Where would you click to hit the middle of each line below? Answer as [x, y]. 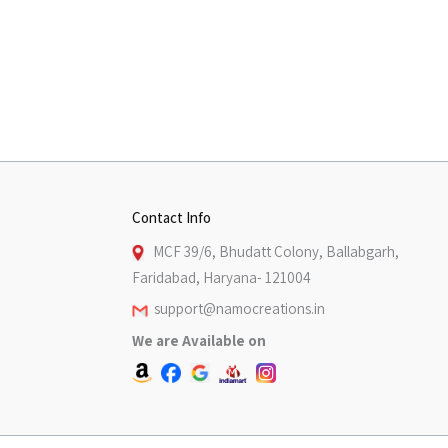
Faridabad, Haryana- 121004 [221, 277]
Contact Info [171, 217]
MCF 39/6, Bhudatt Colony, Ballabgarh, [273, 251]
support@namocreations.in [236, 309]
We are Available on [200, 340]
